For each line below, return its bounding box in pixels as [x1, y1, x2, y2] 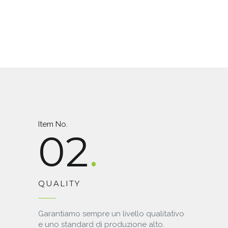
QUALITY [38, 179, 80, 189]
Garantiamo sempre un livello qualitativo [38, 209, 184, 219]
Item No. [38, 120, 68, 129]
